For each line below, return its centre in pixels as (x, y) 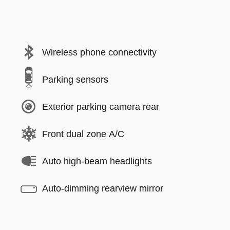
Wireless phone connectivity (99, 52)
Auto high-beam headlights (97, 161)
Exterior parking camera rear (101, 107)
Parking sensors (75, 79)
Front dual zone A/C (83, 134)
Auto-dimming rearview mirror (103, 188)
